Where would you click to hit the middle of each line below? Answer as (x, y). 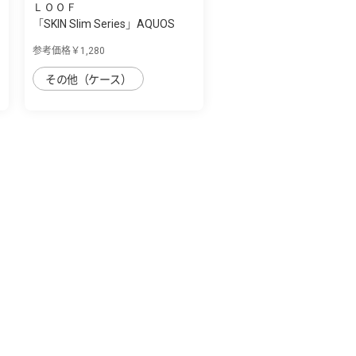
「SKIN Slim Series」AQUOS (104, 23)
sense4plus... (65, 40)
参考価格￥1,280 (69, 50)
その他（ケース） (89, 79)
